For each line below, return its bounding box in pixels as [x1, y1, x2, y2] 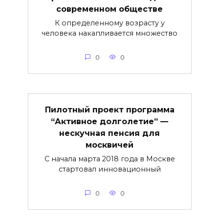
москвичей [86, 140, 133, 150]
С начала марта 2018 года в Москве [44, 154, 175, 163]
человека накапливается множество [42, 28, 177, 38]
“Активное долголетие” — [51, 116, 168, 126]
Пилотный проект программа [44, 105, 175, 114]
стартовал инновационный [58, 164, 161, 174]
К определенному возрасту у [54, 18, 165, 27]
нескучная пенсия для [59, 128, 160, 138]
